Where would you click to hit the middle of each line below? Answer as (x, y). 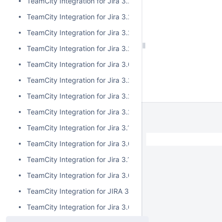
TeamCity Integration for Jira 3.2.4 (83, 32)
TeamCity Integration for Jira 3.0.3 (83, 175)
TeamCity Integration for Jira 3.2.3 (83, 48)
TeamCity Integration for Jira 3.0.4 (83, 143)
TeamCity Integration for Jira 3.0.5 (83, 64)
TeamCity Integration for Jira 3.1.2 (82, 128)
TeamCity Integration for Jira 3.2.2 (82, 80)
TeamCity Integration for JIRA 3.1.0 (83, 191)
